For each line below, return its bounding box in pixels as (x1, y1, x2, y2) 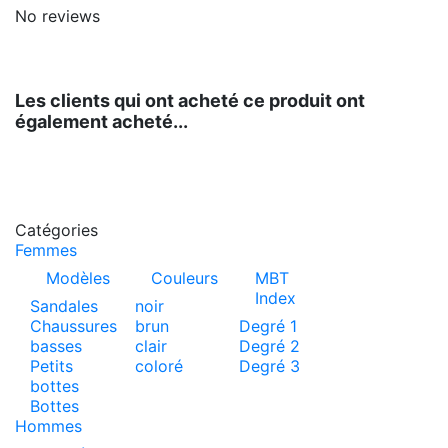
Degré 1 (239, 316, 297, 337)
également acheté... (15, 111, 188, 133)
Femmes (15, 240, 77, 261)
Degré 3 (239, 356, 300, 377)
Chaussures (30, 316, 117, 337)
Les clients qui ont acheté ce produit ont (15, 90, 365, 112)
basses (30, 336, 82, 357)
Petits (30, 356, 73, 377)
